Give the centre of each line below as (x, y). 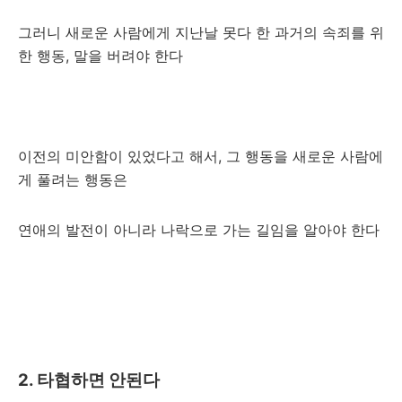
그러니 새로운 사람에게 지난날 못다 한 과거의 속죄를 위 (201, 32)
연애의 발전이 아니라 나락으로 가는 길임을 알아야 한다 (199, 230)
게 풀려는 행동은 (75, 179)
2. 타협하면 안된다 (89, 380)
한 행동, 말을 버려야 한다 (100, 56)
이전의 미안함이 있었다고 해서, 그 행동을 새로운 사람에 (201, 156)
